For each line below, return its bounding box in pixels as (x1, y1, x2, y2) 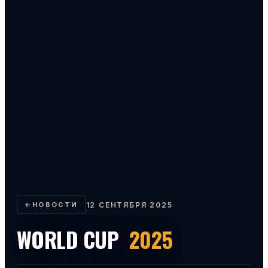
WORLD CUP (17, 223, 124, 255)
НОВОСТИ (32, 200, 78, 209)
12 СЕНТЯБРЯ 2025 (86, 200, 173, 209)
